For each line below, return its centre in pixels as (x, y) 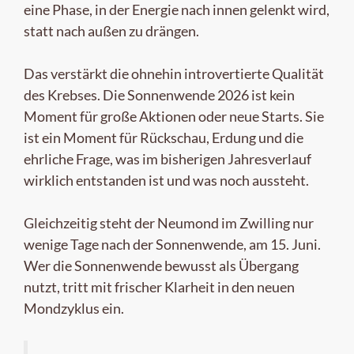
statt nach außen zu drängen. (111, 31)
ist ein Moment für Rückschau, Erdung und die (164, 138)
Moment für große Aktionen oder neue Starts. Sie (174, 117)
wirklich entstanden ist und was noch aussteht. (166, 181)
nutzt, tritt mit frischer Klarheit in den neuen (159, 287)
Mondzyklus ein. (74, 309)
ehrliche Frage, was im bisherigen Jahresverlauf (168, 159)
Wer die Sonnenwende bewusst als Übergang (161, 266)
